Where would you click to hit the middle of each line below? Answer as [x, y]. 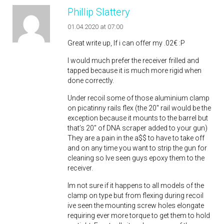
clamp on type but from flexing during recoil [135, 195]
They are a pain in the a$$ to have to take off [136, 138]
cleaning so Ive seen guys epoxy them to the [136, 158]
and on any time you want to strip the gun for [137, 148]
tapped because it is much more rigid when [134, 70]
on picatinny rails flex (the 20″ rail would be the [139, 108]
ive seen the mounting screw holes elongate [136, 205]
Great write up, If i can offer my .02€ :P [126, 43]
